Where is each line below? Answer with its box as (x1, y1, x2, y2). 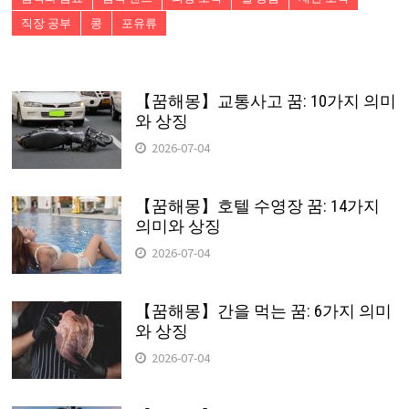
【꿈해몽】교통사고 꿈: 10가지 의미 (134, 91, 396, 111)
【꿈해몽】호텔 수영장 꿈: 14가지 (134, 196, 380, 216)
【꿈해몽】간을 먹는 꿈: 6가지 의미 (134, 301, 392, 321)
